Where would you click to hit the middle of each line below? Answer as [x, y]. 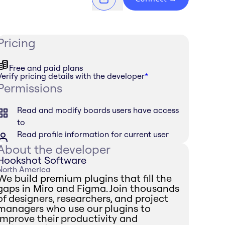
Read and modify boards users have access [98, 110]
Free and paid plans [46, 68]
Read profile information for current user [93, 134]
